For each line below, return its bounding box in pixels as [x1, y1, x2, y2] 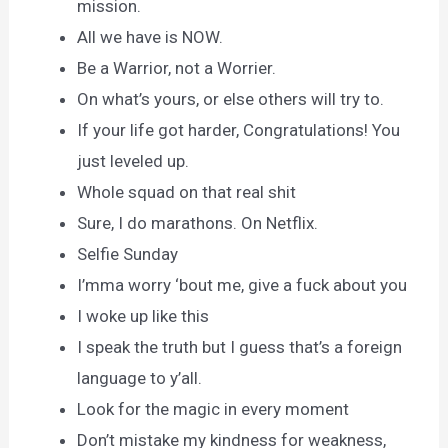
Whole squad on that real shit [77, 181, 297, 202]
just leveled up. [77, 150, 190, 171]
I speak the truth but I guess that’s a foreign [77, 336, 403, 357]
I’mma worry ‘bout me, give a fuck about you [77, 274, 408, 295]
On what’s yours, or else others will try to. [77, 88, 385, 109]
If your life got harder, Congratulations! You [77, 119, 401, 140]
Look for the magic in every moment [77, 398, 350, 419]
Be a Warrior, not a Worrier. [77, 57, 277, 78]
